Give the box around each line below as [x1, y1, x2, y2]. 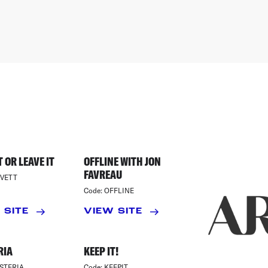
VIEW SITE [83, 207, 143, 216]
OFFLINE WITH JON [83, 154, 161, 169]
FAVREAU [83, 167, 122, 182]
